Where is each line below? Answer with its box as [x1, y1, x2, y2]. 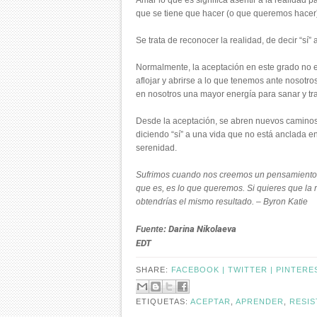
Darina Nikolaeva [168, 224, 236, 234]
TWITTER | [228, 265, 276, 274]
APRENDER [236, 296, 284, 306]
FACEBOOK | [171, 265, 228, 274]
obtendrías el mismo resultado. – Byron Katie [136, 197, 308, 207]
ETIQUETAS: [136, 296, 190, 306]
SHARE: [136, 265, 171, 274]
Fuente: [136, 224, 168, 234]
